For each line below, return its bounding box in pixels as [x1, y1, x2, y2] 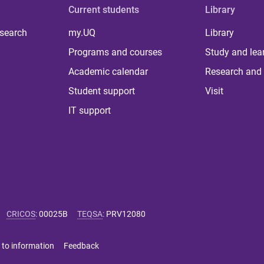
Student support [68, 85, 136, 97]
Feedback [64, 240, 99, 250]
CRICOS [6, 209, 35, 219]
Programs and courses [68, 46, 163, 58]
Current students [68, 4, 140, 15]
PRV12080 [106, 209, 146, 219]
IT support [68, 104, 111, 116]
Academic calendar [68, 65, 148, 77]
